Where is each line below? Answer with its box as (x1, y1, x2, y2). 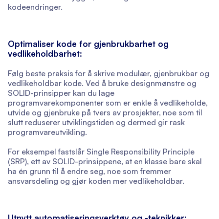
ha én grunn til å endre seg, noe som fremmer (8, 166, 171, 176)
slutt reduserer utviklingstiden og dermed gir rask (8, 117, 185, 128)
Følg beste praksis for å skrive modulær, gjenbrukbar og (8, 68, 209, 79)
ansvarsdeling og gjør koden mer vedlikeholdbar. (8, 176, 184, 186)
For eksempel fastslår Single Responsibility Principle (8, 147, 195, 157)
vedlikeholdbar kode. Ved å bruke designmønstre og (8, 78, 197, 88)
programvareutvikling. (8, 127, 87, 137)
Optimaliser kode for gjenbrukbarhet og (8, 39, 169, 49)
